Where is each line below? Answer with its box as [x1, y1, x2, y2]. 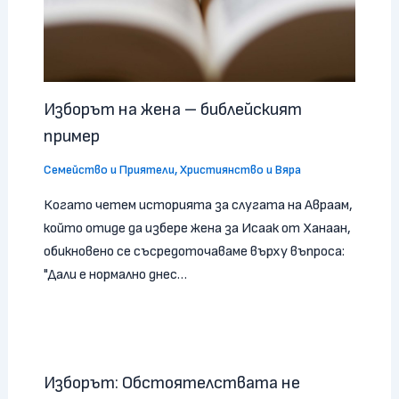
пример [43, 126, 100, 148]
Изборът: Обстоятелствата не [43, 371, 300, 394]
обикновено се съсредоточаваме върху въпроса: [43, 243, 345, 261]
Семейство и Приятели [43, 162, 175, 178]
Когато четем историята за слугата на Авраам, [43, 197, 353, 215]
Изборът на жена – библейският [43, 99, 302, 121]
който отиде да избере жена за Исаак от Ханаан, [43, 220, 351, 238]
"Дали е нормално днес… [43, 266, 187, 284]
